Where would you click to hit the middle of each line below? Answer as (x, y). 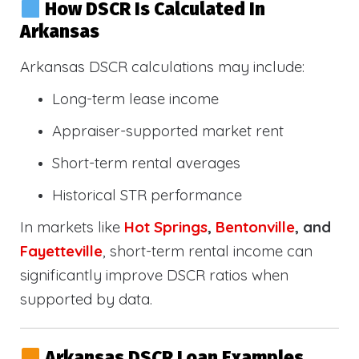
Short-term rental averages (146, 163)
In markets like (72, 227)
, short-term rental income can (208, 251)
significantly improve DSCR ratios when (154, 275)
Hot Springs (166, 227)
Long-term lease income (135, 99)
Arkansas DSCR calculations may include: (162, 67)
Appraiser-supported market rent (168, 131)
